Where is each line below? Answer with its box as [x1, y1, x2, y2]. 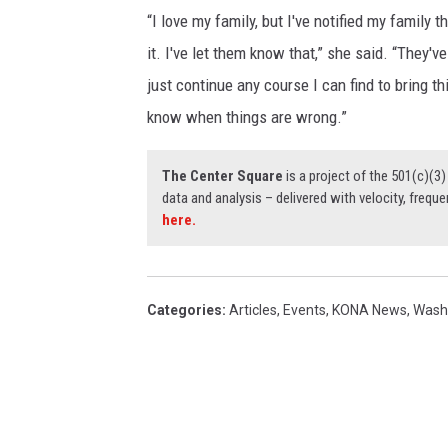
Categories [147, 302, 222, 319]
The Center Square [162, 167, 283, 186]
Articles [229, 302, 277, 319]
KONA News [332, 302, 407, 319]
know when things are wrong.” [147, 107, 347, 128]
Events [283, 302, 326, 319]
